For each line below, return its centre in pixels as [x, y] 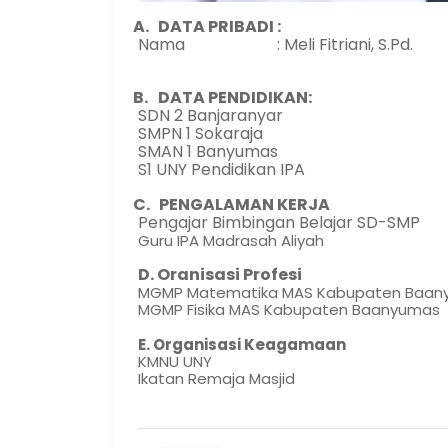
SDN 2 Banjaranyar [212, 115]
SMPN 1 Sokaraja [202, 133]
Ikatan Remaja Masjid [218, 378]
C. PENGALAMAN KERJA [231, 204]
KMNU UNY [175, 361]
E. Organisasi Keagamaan [242, 344]
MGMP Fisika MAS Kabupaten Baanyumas [289, 309]
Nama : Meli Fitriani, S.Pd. [275, 44]
